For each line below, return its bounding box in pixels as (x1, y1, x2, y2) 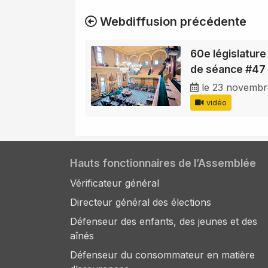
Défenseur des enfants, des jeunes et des (70, 215, 257, 228)
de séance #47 (190, 63, 266, 76)
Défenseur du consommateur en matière (70, 249, 255, 261)
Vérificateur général (70, 177, 159, 190)
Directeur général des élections (70, 196, 211, 209)
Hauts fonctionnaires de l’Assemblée (70, 157, 256, 170)
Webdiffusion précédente (97, 14, 246, 29)
